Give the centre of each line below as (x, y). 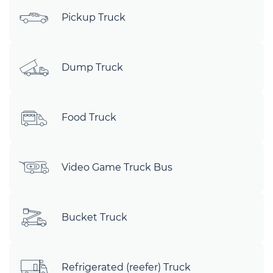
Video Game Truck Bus (117, 167)
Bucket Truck (94, 217)
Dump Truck (92, 67)
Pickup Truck (94, 17)
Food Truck (89, 117)
